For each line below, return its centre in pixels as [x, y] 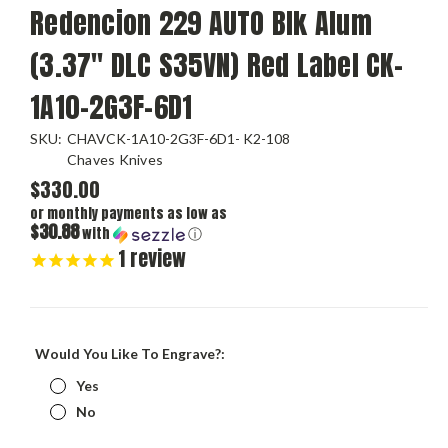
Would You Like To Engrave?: [130, 354]
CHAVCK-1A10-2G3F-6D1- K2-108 [178, 139]
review [155, 259]
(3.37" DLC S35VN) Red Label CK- [216, 65]
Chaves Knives [115, 160]
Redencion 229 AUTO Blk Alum [201, 23]
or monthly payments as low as [128, 214]
